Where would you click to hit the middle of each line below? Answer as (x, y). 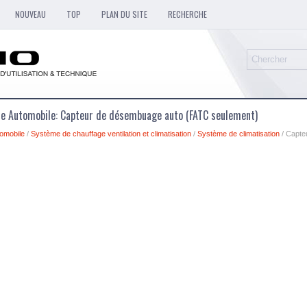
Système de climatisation (238, 134)
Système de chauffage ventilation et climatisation (111, 134)
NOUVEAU (30, 14)
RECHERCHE (187, 14)
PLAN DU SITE (124, 14)
